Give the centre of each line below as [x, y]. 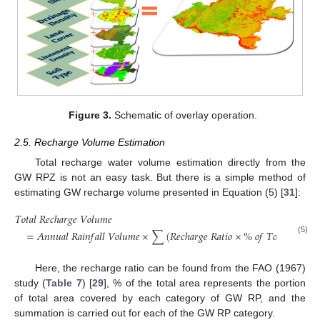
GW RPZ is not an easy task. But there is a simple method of [160, 177]
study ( [30, 282]
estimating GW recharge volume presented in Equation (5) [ [149, 192]
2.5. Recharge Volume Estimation [90, 142]
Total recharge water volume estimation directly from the [170, 162]
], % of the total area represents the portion [205, 282]
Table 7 [64, 282]
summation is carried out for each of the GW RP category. [145, 312]
